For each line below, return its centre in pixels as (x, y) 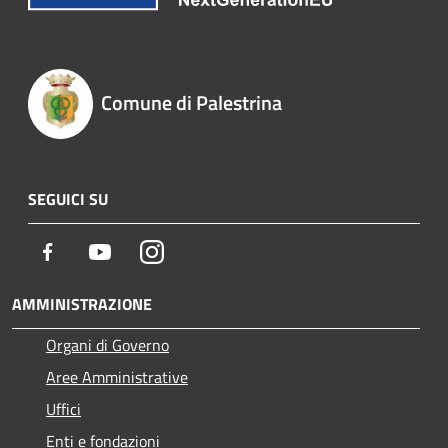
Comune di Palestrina (191, 102)
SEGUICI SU (68, 198)
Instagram (197, 250)
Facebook (90, 250)
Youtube (139, 250)
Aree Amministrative (117, 376)
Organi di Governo (107, 344)
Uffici (63, 408)
